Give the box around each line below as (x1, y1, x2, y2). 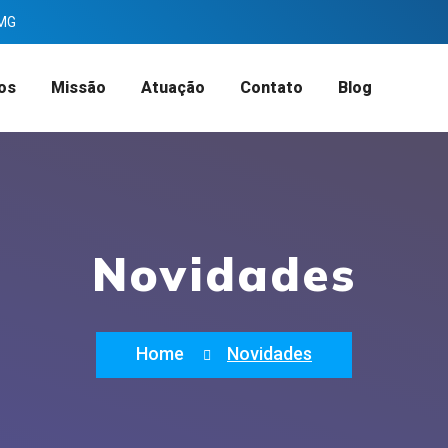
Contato (239, 78, 303, 97)
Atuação (140, 78, 205, 97)
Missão (50, 78, 106, 97)
